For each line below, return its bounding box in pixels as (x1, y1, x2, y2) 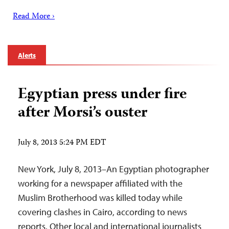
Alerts (18, 51, 36, 60)
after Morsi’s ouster (18, 101, 147, 126)
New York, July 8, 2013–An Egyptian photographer (18, 163, 209, 175)
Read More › (13, 10, 55, 24)
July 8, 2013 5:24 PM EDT (18, 136, 106, 150)
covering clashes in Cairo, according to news (18, 206, 187, 218)
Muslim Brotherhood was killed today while (18, 192, 182, 203)
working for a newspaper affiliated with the (18, 177, 182, 189)
